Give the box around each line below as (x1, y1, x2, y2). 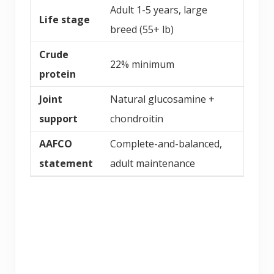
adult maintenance (110, 156, 195, 170)
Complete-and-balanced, (110, 136, 222, 150)
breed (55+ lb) (110, 22, 174, 36)
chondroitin (110, 111, 163, 125)
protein (39, 67, 76, 81)
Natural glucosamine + (110, 92, 215, 106)
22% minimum (110, 57, 174, 71)
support (39, 111, 78, 125)
